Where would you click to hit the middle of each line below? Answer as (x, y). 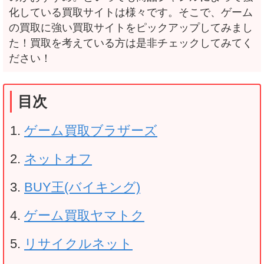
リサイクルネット (78, 244)
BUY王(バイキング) (82, 187)
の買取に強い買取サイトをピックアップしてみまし (131, 27)
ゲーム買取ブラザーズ (91, 131)
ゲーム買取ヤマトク (84, 215)
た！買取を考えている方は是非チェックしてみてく (131, 43)
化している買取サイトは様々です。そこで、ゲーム (131, 12)
